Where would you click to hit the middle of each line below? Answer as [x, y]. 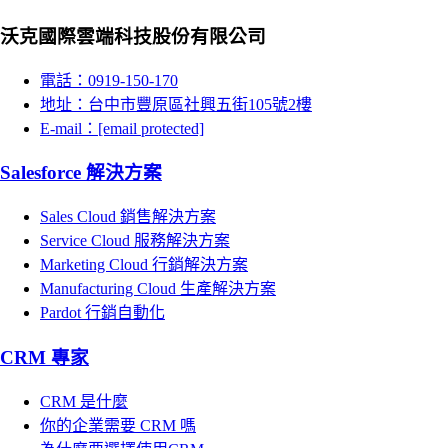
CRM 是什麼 [84, 401]
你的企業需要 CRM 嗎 [118, 425]
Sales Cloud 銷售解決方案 [128, 217]
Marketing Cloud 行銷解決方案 [144, 265]
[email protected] [151, 128]
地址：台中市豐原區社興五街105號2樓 [176, 104]
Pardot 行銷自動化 [102, 313]
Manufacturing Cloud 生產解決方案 [158, 289]
